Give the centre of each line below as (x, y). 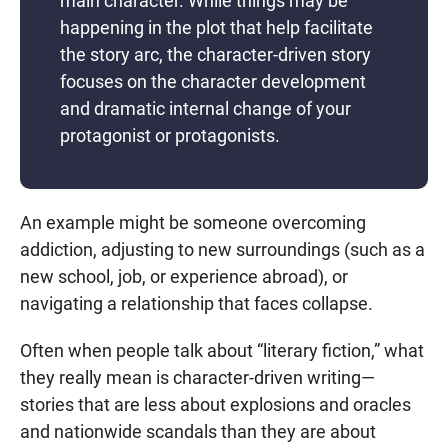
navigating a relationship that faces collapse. (196, 303)
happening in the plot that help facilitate (216, 27)
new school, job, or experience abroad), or (184, 276)
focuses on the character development (213, 81)
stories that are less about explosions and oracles (215, 404)
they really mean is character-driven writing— (197, 377)
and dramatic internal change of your (205, 108)
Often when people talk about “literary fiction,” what (222, 350)
